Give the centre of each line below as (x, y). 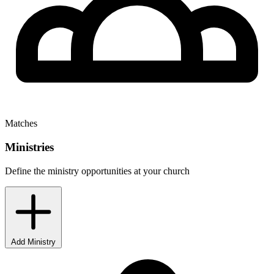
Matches (21, 124)
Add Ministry (33, 242)
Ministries (29, 147)
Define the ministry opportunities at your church (97, 171)
